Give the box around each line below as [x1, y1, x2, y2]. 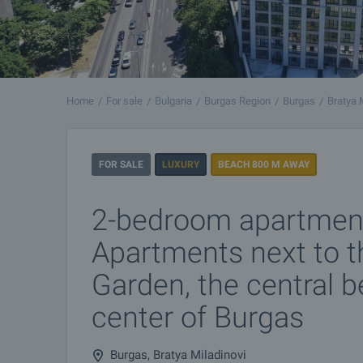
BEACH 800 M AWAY [218, 159, 310, 170]
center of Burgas [92, 301, 304, 335]
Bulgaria [155, 95, 192, 107]
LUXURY [162, 159, 199, 170]
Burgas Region [204, 95, 271, 107]
